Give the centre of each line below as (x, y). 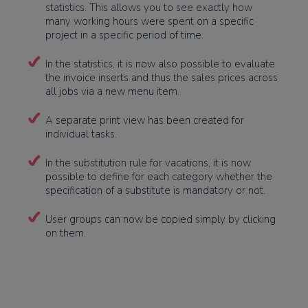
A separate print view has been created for (145, 120)
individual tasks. (81, 134)
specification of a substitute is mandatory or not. (155, 190)
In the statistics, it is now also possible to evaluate (160, 64)
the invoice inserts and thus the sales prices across (162, 78)
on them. (66, 233)
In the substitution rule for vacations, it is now (148, 163)
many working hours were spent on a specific (150, 21)
